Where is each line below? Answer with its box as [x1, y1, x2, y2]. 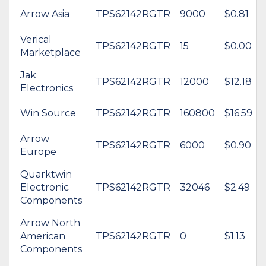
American [20, 230, 65, 242]
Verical [20, 33, 52, 45]
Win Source [20, 107, 76, 119]
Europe [20, 145, 56, 157]
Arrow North [20, 217, 80, 229]
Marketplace [20, 46, 81, 58]
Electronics [20, 82, 73, 94]
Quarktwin [20, 168, 72, 180]
